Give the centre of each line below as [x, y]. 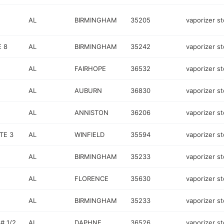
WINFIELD [90, 134]
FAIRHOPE [90, 68]
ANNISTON [92, 112]
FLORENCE [92, 178]
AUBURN [88, 90]
